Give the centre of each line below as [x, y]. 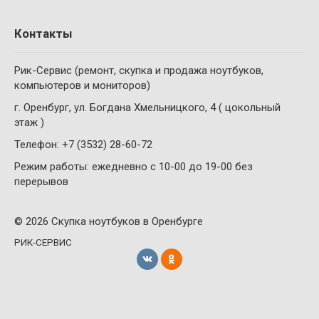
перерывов [41, 182]
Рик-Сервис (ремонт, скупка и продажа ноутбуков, [139, 70]
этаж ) [29, 122]
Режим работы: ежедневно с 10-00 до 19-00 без [134, 167]
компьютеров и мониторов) [82, 85]
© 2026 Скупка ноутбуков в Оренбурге [109, 221]
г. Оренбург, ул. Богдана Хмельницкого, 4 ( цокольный [147, 108]
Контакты [43, 34]
